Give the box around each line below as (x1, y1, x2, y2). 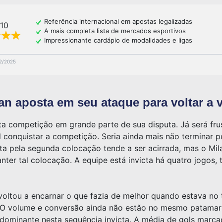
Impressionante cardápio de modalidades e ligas (44, 36, 192, 45)
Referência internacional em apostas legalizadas (44, 17, 192, 26)
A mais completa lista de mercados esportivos (44, 27, 186, 35)
